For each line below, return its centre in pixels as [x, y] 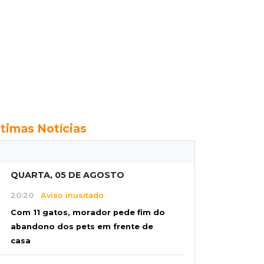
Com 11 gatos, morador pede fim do [88, 213]
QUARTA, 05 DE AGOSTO [67, 175]
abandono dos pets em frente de [82, 227]
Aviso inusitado [69, 195]
